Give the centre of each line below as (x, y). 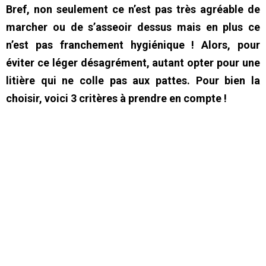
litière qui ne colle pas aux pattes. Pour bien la (133, 81)
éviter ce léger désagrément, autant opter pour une (133, 63)
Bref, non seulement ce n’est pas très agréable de (133, 9)
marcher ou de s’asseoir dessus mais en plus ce (133, 27)
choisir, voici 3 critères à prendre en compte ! (116, 99)
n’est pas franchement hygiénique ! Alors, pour (133, 45)
